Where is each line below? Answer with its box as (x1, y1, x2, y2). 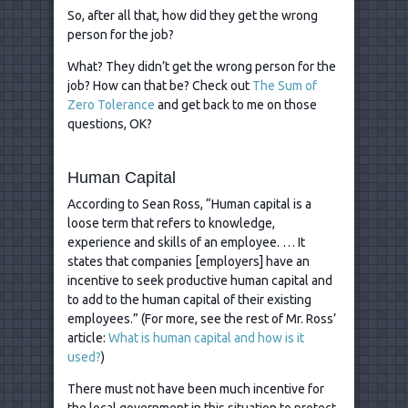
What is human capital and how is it (108, 330, 304, 345)
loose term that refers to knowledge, (67, 215, 275, 230)
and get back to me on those (155, 97, 317, 112)
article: (67, 330, 108, 345)
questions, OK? (67, 116, 152, 131)
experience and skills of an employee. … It (67, 234, 305, 250)
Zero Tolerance (67, 97, 155, 112)
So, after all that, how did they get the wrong (67, 7, 318, 23)
